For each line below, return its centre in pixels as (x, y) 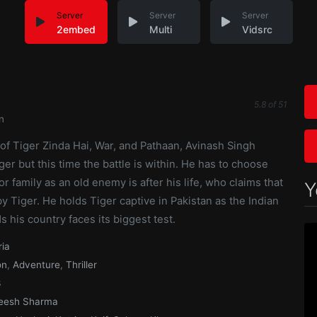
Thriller (81, 264)
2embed (76, 29)
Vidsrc (257, 29)
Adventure (36, 264)
